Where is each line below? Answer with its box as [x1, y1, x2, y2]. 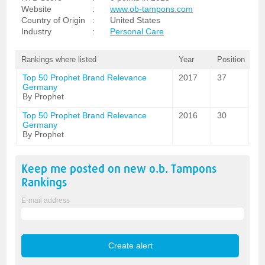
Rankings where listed [21, 55, 97, 64]
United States [110, 15, 161, 25]
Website [21, 4, 52, 14]
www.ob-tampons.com [110, 4, 193, 14]
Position [216, 55, 245, 64]
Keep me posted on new [21, 162, 150, 176]
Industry [21, 27, 52, 36]
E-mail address [21, 196, 70, 205]
